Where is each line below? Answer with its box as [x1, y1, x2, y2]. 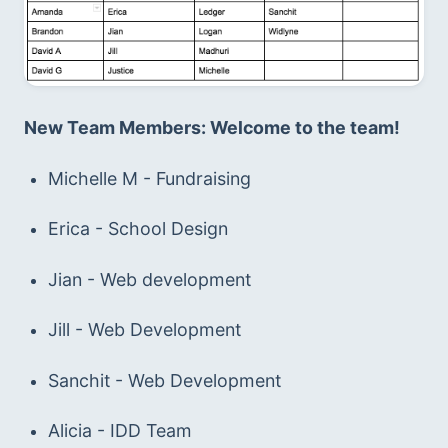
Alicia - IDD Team [47, 420, 192, 442]
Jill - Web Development [47, 319, 241, 341]
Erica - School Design [47, 218, 228, 240]
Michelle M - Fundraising [47, 167, 251, 189]
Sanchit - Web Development [47, 369, 281, 391]
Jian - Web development [47, 268, 251, 290]
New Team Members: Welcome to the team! [24, 117, 400, 139]
